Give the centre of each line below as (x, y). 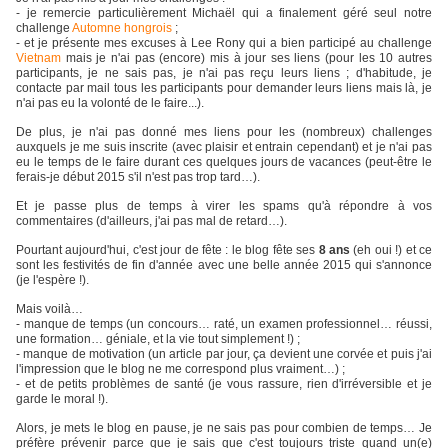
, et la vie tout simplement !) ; (223, 339)
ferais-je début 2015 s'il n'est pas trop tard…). (138, 177)
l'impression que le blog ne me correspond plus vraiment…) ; (180, 369)
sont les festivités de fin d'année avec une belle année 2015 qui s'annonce (224, 265)
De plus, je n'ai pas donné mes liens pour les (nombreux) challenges (224, 132)
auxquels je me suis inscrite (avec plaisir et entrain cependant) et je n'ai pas (224, 147)
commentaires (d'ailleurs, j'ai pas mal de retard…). (151, 221)
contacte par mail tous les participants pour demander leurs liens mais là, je (224, 88)
